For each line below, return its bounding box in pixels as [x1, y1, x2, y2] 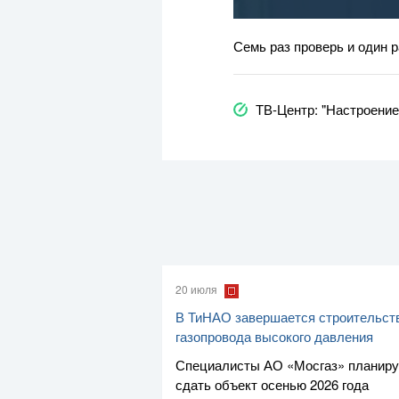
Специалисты [175, 354, 264, 374]
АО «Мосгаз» [264, 354, 345, 374]
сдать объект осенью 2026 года [175, 374, 369, 394]
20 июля [175, 281, 220, 297]
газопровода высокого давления [175, 326, 373, 346]
